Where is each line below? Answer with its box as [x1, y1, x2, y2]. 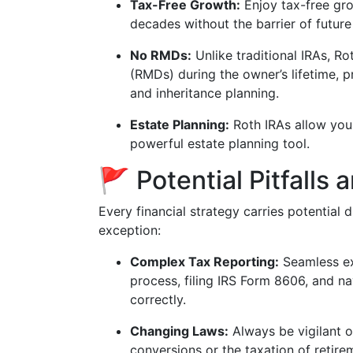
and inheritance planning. [130, 85, 279, 101]
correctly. [130, 292, 186, 307]
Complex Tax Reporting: [130, 254, 279, 269]
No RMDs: [130, 47, 191, 63]
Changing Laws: [130, 323, 229, 339]
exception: [98, 222, 161, 238]
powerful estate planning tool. [130, 136, 310, 151]
